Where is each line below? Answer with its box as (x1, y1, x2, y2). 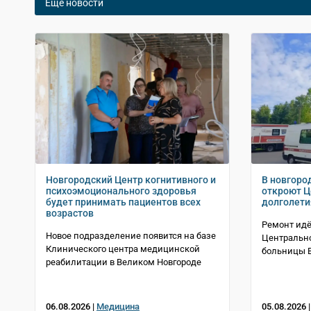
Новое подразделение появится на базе (46, 230, 216, 242)
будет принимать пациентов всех (46, 196, 201, 208)
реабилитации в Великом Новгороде (46, 257, 201, 268)
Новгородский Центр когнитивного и (46, 174, 216, 186)
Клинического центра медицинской (46, 244, 200, 255)
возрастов (46, 208, 94, 219)
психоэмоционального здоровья (46, 185, 196, 197)
